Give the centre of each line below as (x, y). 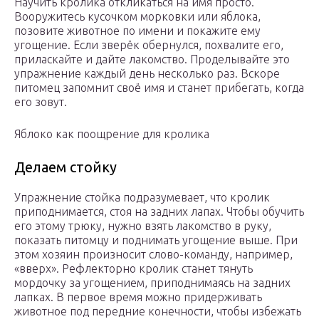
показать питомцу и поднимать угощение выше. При (156, 240)
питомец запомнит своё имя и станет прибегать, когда (159, 88)
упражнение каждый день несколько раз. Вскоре (147, 74)
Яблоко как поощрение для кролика (112, 134)
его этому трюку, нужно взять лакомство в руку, (143, 226)
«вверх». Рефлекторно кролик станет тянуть (134, 269)
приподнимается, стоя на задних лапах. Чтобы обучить (159, 212)
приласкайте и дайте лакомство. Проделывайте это (152, 59)
